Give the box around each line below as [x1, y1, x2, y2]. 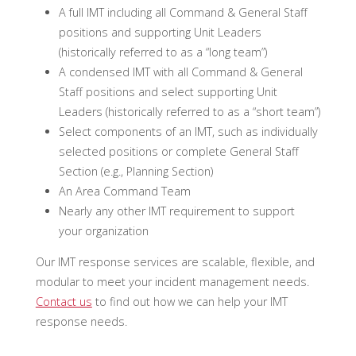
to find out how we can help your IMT [91, 293, 288, 309]
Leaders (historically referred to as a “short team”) [58, 103, 320, 119]
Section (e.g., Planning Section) [58, 163, 213, 179]
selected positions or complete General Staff [58, 143, 299, 159]
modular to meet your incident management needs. [35, 273, 309, 289]
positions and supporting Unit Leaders [58, 24, 261, 40]
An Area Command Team [58, 183, 191, 199]
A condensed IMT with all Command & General [58, 64, 303, 79]
